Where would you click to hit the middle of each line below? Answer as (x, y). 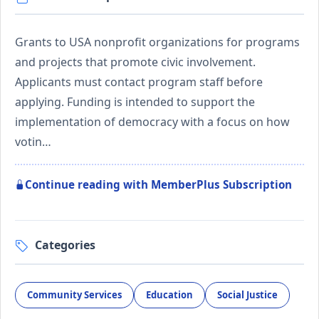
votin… (33, 141)
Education (169, 295)
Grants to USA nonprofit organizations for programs (157, 42)
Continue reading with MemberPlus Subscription (158, 184)
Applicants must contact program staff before (139, 82)
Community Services (74, 295)
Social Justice (247, 295)
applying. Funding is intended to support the (135, 101)
